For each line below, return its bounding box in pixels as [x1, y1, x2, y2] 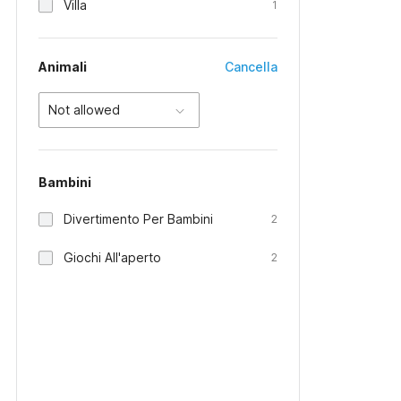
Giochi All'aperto [64, 250, 161, 265]
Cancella [225, 59, 278, 74]
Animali [38, 59, 87, 74]
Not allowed [48, 102, 120, 117]
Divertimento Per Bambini [64, 211, 213, 226]
